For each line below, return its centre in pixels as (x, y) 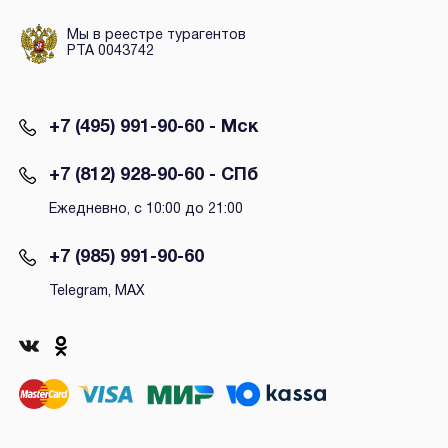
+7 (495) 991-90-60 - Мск (153, 128)
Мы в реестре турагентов (156, 36)
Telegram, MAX (96, 292)
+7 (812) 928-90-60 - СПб (153, 176)
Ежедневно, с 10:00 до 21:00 (145, 210)
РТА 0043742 (110, 52)
